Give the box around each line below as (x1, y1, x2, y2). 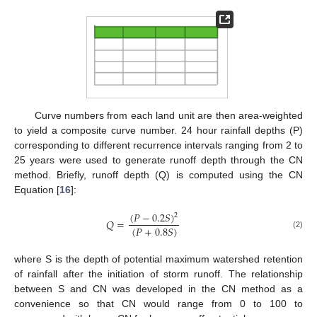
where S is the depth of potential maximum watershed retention (14, 253, 303, 265)
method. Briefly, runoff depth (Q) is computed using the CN (14, 168, 303, 180)
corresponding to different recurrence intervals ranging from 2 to (14, 139, 303, 151)
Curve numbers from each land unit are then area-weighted (34, 109, 303, 121)
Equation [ (14, 183, 59, 195)
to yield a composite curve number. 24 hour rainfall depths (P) (14, 124, 303, 136)
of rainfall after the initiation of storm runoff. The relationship (14, 268, 303, 280)
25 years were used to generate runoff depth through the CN (14, 154, 303, 166)
